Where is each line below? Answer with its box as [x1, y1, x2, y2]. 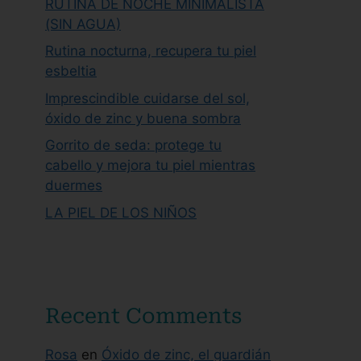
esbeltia [45, 63, 97, 79]
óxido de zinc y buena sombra [45, 110, 241, 127]
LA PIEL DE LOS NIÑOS [45, 204, 197, 221]
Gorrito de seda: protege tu [45, 137, 222, 153]
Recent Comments [45, 303, 242, 328]
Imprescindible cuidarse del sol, [45, 89, 250, 106]
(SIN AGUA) [45, 15, 121, 32]
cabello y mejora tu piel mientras [45, 157, 255, 173]
